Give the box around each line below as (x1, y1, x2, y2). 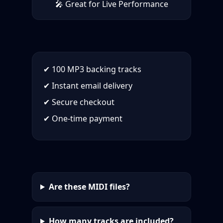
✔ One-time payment (43, 112, 122, 124)
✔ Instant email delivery (43, 80, 132, 91)
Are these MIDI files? (48, 181, 130, 192)
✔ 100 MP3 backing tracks (43, 63, 141, 75)
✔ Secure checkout (43, 96, 114, 108)
